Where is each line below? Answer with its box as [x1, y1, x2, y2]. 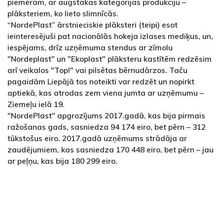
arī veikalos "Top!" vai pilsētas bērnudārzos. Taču [7, 65, 187, 75]
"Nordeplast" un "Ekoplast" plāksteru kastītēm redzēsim [7, 54, 212, 64]
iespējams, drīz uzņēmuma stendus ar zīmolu [7, 42, 173, 53]
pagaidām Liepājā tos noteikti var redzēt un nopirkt [7, 76, 194, 87]
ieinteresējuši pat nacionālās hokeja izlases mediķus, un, [7, 31, 213, 41]
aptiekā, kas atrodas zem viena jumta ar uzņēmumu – [7, 88, 204, 98]
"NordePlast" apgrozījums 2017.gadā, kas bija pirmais [7, 110, 205, 121]
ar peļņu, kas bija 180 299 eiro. [7, 156, 117, 166]
